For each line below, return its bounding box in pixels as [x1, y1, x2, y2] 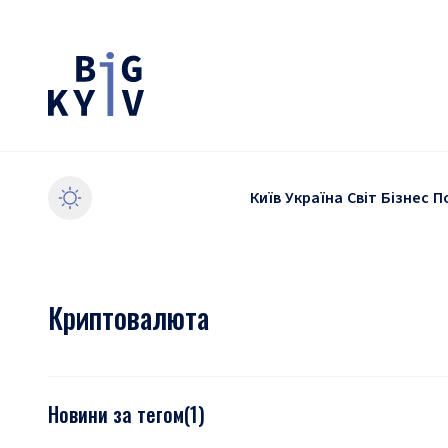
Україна [285, 187, 343, 209]
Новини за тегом [48, 399, 184, 429]
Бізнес [381, 187, 429, 209]
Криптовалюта [48, 297, 209, 338]
